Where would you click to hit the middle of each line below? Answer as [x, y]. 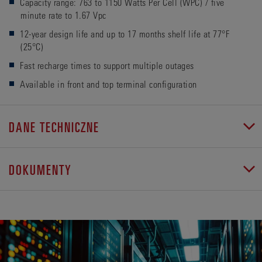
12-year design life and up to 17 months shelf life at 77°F [125, 34]
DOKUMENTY [40, 169]
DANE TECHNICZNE [54, 126]
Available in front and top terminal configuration [108, 84]
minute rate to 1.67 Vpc [63, 15]
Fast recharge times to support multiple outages [107, 65]
